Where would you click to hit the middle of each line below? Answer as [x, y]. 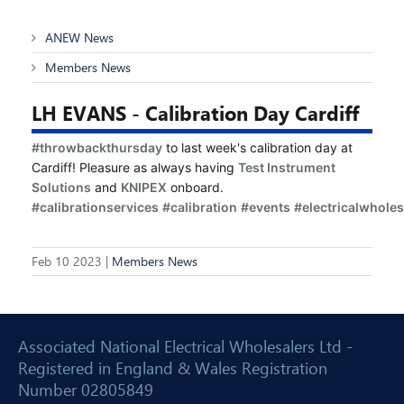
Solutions [61, 187]
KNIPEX [144, 187]
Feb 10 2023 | [72, 261]
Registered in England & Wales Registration [173, 368]
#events [266, 207]
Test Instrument [287, 167]
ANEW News [79, 37]
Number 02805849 [86, 390]
